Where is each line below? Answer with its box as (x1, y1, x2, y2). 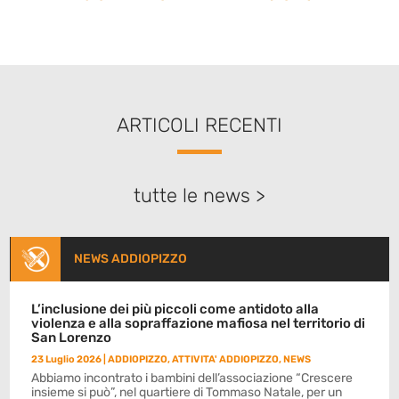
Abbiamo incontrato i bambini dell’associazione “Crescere (31, 370, 354, 386)
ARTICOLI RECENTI (117, 113, 282, 137)
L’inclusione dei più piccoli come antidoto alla (31, 301, 320, 317)
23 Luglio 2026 (31, 354, 102, 365)
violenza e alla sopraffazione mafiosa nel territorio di (31, 315, 366, 331)
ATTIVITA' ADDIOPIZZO (172, 354, 280, 365)
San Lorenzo (31, 330, 112, 346)
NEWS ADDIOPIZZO (73, 251, 187, 266)
